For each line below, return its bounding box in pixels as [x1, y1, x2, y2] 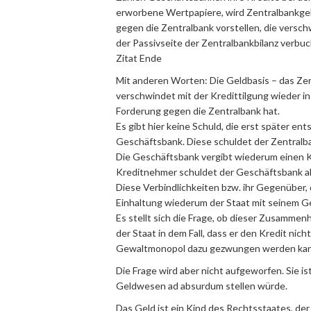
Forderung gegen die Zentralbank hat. [116, 105, 280, 117]
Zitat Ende [116, 52, 162, 64]
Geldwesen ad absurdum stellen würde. [116, 280, 287, 292]
